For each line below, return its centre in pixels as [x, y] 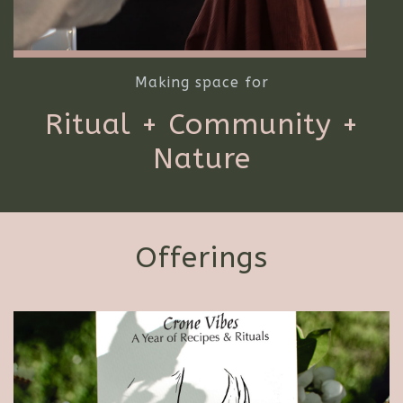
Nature [201, 159]
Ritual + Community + [201, 125]
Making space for [201, 82]
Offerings [201, 258]
